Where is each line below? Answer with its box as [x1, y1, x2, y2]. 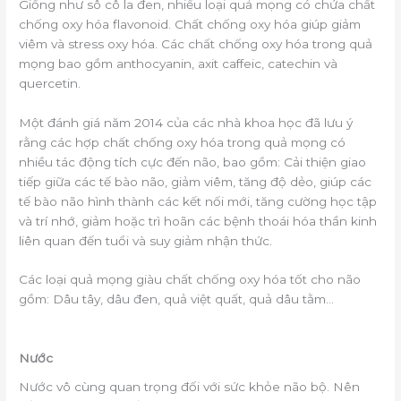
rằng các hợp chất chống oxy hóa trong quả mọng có [19, 134, 346, 149]
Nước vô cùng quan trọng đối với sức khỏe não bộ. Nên [19, 379, 361, 394]
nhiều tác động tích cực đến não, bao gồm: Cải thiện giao [19, 154, 367, 169]
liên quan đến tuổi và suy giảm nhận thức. [19, 233, 273, 248]
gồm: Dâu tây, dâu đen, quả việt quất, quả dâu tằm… [19, 292, 335, 307]
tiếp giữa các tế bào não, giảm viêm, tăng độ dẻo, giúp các [19, 174, 372, 189]
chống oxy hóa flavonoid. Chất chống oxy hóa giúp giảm [19, 16, 362, 31]
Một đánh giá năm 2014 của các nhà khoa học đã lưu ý [19, 115, 354, 130]
